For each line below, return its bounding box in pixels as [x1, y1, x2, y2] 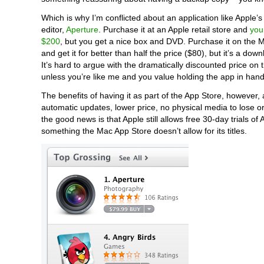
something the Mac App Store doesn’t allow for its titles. [41, 126, 247, 136]
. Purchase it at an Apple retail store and [98, 25, 250, 34]
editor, [41, 25, 66, 34]
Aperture [66, 25, 98, 34]
